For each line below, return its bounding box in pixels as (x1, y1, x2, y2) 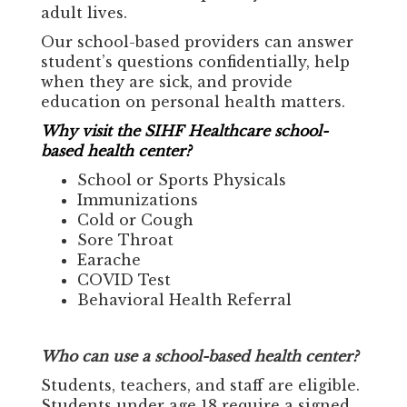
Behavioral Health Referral (77, 290, 292, 309)
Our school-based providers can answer (41, 32, 353, 51)
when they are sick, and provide (41, 72, 293, 91)
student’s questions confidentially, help (41, 52, 350, 71)
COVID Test (77, 270, 171, 289)
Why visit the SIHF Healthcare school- (41, 121, 328, 140)
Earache (77, 250, 141, 269)
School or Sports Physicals (77, 170, 286, 189)
